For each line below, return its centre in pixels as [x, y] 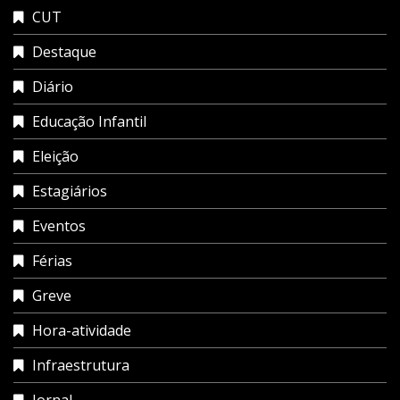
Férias [52, 260]
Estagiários [70, 191]
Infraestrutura [81, 365]
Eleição [55, 156]
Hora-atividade [82, 330]
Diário [53, 86]
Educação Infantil [89, 121]
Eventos [59, 225]
